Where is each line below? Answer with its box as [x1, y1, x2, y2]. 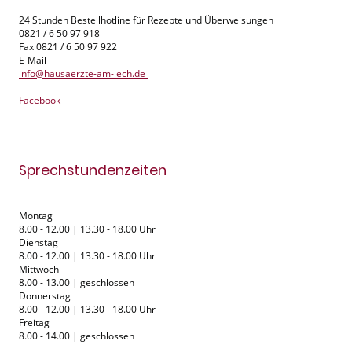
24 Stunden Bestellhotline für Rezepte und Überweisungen [19, 13, 276, 27]
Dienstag [19, 235, 58, 249]
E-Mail [19, 53, 49, 68]
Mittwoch [19, 262, 59, 276]
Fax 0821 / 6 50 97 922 [19, 40, 119, 54]
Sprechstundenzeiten [19, 160, 167, 180]
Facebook [19, 93, 60, 108]
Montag [19, 208, 53, 222]
